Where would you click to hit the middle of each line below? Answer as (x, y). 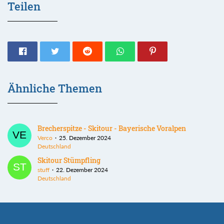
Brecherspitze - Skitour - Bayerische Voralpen (112, 128)
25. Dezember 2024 (85, 137)
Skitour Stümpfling (69, 160)
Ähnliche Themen (55, 88)
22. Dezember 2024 (82, 169)
